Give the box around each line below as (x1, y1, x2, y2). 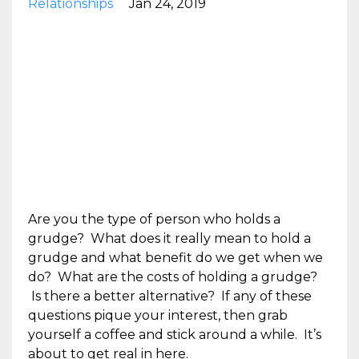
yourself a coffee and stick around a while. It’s (28, 326, 321, 342)
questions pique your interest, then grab (28, 307, 288, 323)
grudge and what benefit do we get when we (28, 249, 323, 265)
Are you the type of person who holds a (28, 211, 280, 227)
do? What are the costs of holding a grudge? (28, 268, 317, 284)
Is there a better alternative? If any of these (28, 288, 312, 304)
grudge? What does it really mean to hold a (28, 230, 311, 246)
